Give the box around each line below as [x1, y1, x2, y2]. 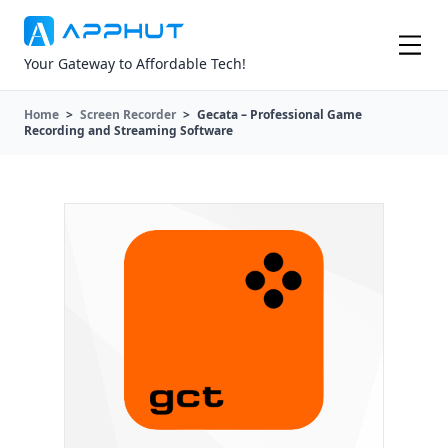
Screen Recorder [80, 106, 176, 124]
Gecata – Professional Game [194, 106, 362, 124]
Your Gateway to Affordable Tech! [24, 54, 246, 74]
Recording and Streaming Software [24, 122, 233, 140]
